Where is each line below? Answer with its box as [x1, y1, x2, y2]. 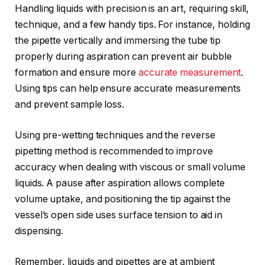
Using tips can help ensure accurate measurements [15, 83, 241, 95]
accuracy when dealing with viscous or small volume [15, 161, 246, 173]
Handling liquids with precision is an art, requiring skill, [15, 3, 250, 15]
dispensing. [15, 225, 64, 237]
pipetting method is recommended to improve [15, 145, 213, 157]
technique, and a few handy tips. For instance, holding [15, 19, 250, 31]
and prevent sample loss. [15, 99, 125, 111]
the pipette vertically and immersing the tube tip [15, 35, 221, 47]
